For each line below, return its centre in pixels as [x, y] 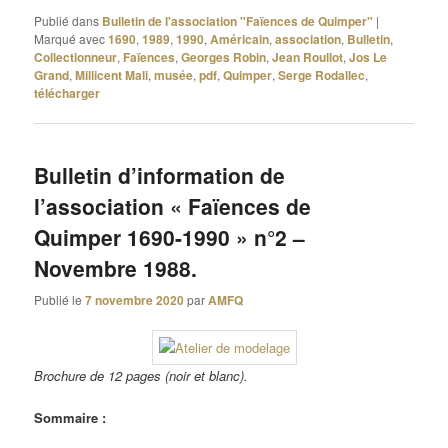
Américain [240, 39]
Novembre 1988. [116, 268]
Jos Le [368, 57]
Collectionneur [76, 57]
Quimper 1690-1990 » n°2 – [170, 237]
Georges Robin [224, 57]
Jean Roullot [308, 57]
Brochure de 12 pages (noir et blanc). [141, 375]
